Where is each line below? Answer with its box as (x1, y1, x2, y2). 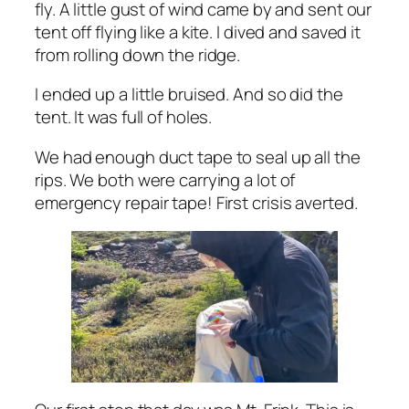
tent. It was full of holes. (35, 105, 213, 130)
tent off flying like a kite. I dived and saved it (35, 19, 362, 44)
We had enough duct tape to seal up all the (35, 144, 361, 169)
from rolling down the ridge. (35, 42, 241, 67)
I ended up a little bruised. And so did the (35, 82, 343, 107)
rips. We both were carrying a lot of (35, 167, 296, 192)
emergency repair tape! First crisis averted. (35, 190, 358, 215)
